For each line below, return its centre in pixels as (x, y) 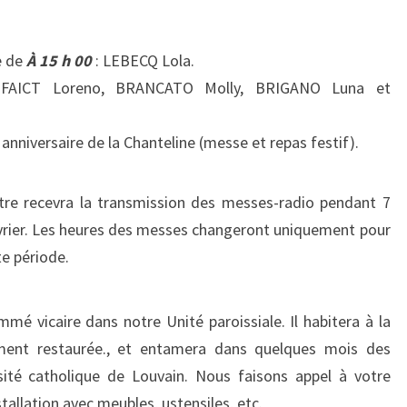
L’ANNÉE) (109, 101)
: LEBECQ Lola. (143, 60)
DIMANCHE (115, 47)
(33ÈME (101, 20)
